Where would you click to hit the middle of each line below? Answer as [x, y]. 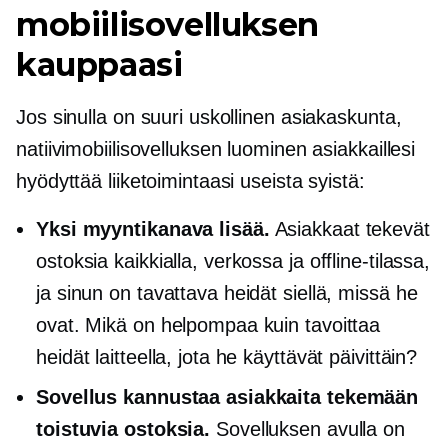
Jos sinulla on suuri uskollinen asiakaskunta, [209, 117]
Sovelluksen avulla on [307, 429]
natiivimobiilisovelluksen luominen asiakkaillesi [216, 149]
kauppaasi [99, 65]
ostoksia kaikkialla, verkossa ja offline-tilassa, [233, 261]
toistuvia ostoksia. [123, 429]
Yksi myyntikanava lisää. [153, 229]
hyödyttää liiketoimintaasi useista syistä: [190, 181]
